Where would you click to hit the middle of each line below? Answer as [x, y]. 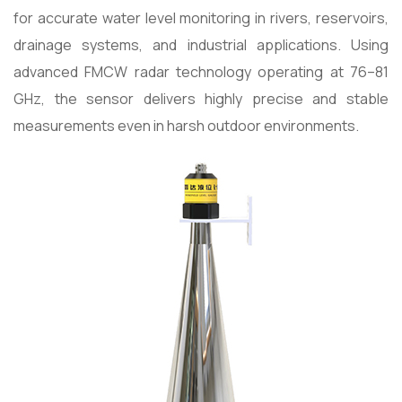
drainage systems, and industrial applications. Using [201, 45]
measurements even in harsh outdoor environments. [186, 126]
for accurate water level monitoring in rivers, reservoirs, [201, 18]
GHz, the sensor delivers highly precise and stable [201, 99]
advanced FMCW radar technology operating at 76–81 [201, 72]
